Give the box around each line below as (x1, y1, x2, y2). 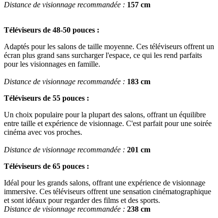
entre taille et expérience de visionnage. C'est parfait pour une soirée (4, 119, 212, 128)
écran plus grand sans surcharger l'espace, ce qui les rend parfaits (4, 51, 202, 60)
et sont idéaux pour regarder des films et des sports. (4, 196, 160, 205)
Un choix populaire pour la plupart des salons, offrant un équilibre (4, 110, 206, 119)
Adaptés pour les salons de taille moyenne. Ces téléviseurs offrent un (4, 42, 214, 51)
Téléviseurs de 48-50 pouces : (4, 26, 99, 35)
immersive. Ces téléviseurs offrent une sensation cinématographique (4, 187, 211, 196)
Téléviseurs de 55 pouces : (4, 94, 89, 103)
